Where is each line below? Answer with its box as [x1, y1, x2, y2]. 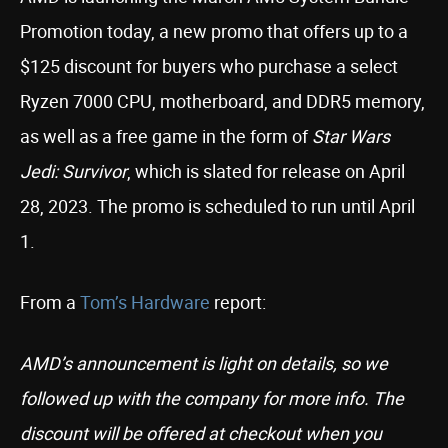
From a [20, 290, 80, 314]
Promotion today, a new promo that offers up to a [20, 19, 408, 43]
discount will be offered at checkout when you [20, 421, 382, 445]
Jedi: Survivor [20, 159, 127, 183]
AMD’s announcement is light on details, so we [20, 351, 388, 375]
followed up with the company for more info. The [20, 386, 404, 410]
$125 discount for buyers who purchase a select [20, 54, 398, 78]
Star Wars [312, 124, 390, 148]
